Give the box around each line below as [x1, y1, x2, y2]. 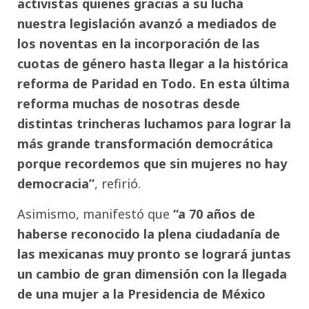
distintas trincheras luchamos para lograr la [17, 115, 291, 132]
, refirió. [94, 175, 141, 192]
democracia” [17, 175, 94, 192]
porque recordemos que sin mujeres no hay [17, 155, 287, 172]
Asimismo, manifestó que [17, 205, 173, 222]
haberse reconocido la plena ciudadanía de [17, 225, 280, 242]
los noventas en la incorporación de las [17, 35, 260, 52]
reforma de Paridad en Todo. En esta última [17, 75, 290, 92]
